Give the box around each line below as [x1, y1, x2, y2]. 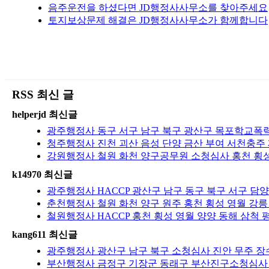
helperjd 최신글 [12, 109, 77, 119]
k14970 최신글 [12, 169, 73, 180]
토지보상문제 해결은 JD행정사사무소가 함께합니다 [48, 14, 268, 25]
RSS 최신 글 [12, 88, 74, 101]
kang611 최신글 [12, 229, 77, 240]
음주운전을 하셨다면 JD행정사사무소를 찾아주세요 [48, 2, 268, 13]
